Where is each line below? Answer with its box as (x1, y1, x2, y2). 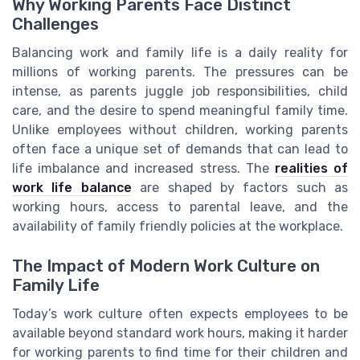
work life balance (12, 180, 132, 196)
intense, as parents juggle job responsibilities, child (12, 84, 348, 100)
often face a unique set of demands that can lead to (12, 141, 348, 157)
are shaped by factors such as (131, 180, 348, 196)
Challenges (12, 14, 99, 35)
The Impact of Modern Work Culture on (12, 256, 320, 276)
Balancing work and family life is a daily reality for (12, 45, 348, 61)
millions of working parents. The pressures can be (12, 64, 348, 80)
